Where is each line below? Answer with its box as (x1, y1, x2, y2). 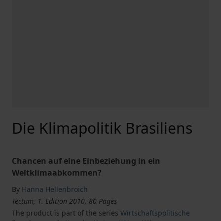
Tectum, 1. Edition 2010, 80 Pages (12, 196, 117, 206)
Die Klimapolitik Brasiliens (12, 118, 192, 138)
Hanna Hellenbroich (22, 184, 88, 194)
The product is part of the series (12, 208, 120, 218)
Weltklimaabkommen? (12, 167, 102, 178)
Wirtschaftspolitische (120, 208, 190, 218)
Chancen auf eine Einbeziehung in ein (12, 155, 160, 166)
